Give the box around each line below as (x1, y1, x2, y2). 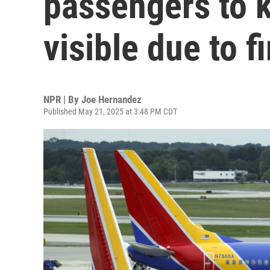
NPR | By (43, 93, 81, 105)
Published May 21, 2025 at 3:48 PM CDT (43, 107, 177, 116)
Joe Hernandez (81, 93, 142, 105)
